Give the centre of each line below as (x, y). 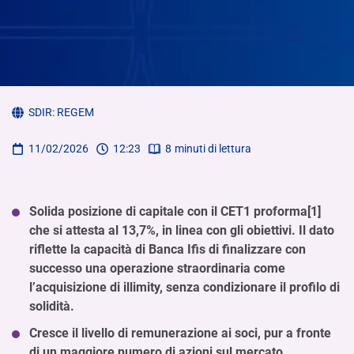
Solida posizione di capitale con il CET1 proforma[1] (177, 211)
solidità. (52, 306)
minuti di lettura (213, 149)
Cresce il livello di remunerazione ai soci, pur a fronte (180, 333)
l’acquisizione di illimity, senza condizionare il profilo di (185, 287)
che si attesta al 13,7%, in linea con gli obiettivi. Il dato (182, 230)
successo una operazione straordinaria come (157, 268)
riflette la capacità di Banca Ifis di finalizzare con (168, 249)
